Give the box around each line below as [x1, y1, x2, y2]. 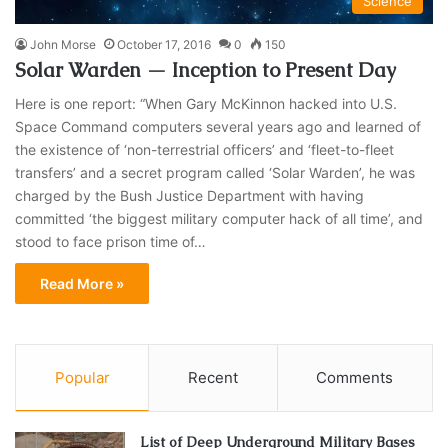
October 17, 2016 [117, 37, 212, 53]
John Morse [30, 37, 97, 53]
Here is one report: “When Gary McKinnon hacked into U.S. [15, 95, 398, 113]
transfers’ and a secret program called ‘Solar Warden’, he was [15, 164, 416, 182]
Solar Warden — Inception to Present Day [15, 57, 397, 84]
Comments [316, 368, 394, 388]
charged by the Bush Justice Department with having [15, 187, 365, 205]
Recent [187, 368, 238, 388]
